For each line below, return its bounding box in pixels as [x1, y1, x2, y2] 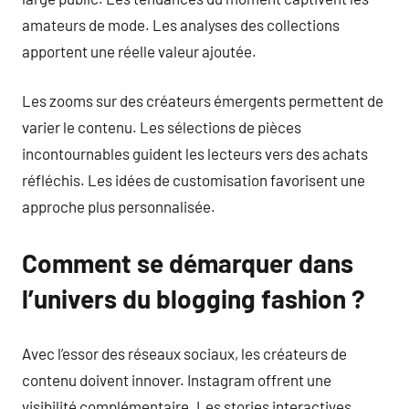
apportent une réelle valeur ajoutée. [22, 41, 257, 60]
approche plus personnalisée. [22, 197, 215, 215]
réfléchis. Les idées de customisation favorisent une [22, 171, 365, 189]
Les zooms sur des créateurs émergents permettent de [22, 91, 383, 110]
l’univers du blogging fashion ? [22, 283, 365, 314]
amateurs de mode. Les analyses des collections [22, 15, 340, 34]
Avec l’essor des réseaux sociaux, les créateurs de [22, 343, 347, 362]
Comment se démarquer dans [22, 247, 353, 278]
